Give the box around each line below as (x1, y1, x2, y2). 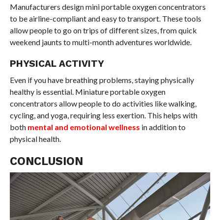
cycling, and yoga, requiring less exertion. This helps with (9, 110, 197, 120)
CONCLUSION (9, 155, 83, 168)
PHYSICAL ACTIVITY (9, 58, 104, 70)
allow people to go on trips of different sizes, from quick (9, 26, 197, 35)
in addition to (139, 122, 186, 132)
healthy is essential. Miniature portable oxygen (9, 87, 165, 97)
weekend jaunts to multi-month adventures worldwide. (9, 37, 192, 47)
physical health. (9, 134, 61, 144)
